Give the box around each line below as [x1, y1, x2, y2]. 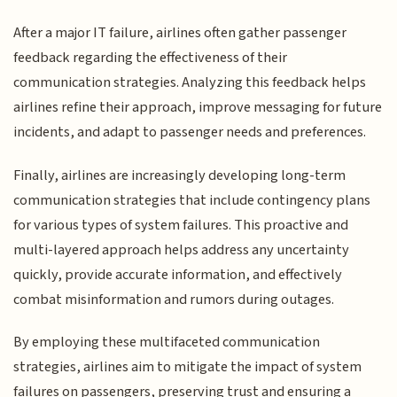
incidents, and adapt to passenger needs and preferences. [13, 121, 367, 144]
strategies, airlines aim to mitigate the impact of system [13, 356, 362, 378]
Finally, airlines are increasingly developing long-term [13, 164, 346, 186]
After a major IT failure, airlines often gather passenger [13, 22, 347, 44]
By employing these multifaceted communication [13, 331, 321, 354]
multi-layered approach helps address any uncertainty [13, 238, 350, 261]
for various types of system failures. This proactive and [13, 214, 349, 236]
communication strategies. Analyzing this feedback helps [13, 72, 367, 94]
